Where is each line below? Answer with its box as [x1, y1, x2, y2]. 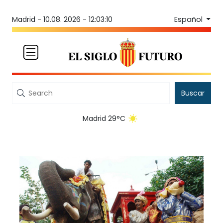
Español [174, 14, 205, 24]
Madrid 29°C [83, 113, 125, 124]
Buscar [181, 88, 205, 99]
